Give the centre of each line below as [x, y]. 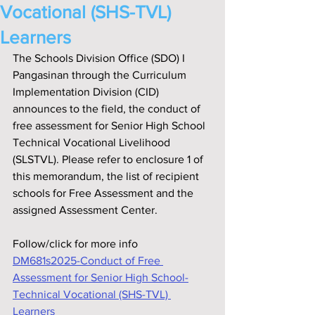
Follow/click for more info [75, 244]
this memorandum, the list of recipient [107, 176]
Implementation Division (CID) [87, 92]
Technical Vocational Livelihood [93, 142]
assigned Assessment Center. [85, 210]
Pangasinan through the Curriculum [101, 75]
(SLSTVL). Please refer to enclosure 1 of [109, 159]
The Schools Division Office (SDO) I [100, 58]
